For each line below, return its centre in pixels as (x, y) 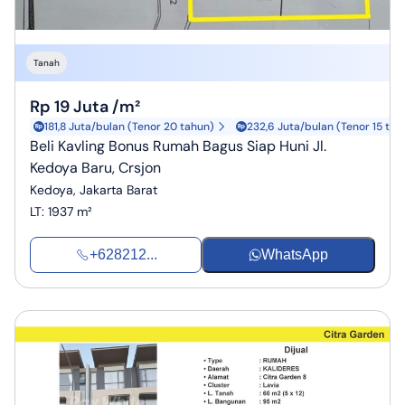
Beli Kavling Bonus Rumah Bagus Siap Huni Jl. (178, 146)
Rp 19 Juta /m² (85, 107)
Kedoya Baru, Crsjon (95, 168)
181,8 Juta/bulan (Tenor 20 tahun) (129, 127)
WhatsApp (295, 255)
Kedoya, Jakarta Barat (94, 190)
